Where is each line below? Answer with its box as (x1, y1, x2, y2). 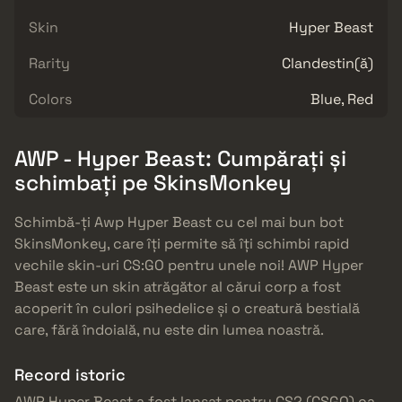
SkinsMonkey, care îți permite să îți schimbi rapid (14, 234, 349, 254)
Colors (29, 89, 72, 109)
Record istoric (14, 364, 126, 386)
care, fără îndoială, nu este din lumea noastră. (14, 320, 324, 340)
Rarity (29, 53, 70, 73)
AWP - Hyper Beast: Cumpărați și (14, 144, 346, 172)
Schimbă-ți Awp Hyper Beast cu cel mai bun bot (14, 213, 344, 232)
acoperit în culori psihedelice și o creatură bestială (14, 299, 360, 319)
